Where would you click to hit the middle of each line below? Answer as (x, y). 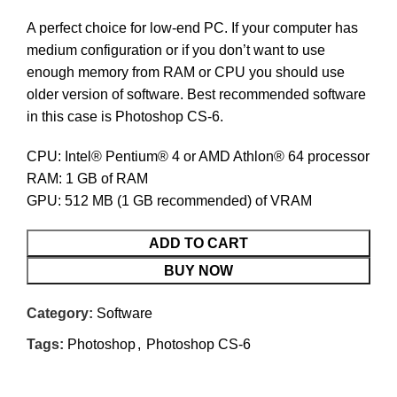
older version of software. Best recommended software (196, 94)
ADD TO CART (198, 243)
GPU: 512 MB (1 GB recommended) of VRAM (169, 200)
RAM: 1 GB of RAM (87, 178)
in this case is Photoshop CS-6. (125, 116)
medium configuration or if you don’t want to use (176, 50)
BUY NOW (198, 270)
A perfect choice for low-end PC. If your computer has (192, 27)
